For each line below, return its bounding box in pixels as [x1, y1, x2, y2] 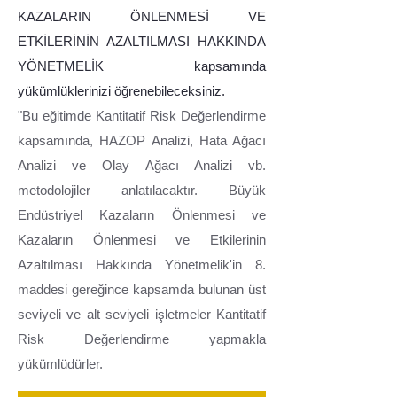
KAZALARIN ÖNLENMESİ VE [18, 8, 266, 24]
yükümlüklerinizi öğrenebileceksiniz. [18, 82, 225, 98]
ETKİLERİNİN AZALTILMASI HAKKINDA [18, 33, 266, 49]
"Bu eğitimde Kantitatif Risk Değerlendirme [18, 107, 266, 123]
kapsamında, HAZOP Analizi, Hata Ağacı [18, 132, 266, 148]
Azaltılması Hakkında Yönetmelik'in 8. [18, 256, 266, 272]
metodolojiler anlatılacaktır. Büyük [18, 182, 266, 198]
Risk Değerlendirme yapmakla [18, 331, 266, 346]
